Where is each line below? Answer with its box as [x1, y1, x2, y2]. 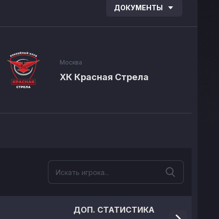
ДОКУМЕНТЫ [114, 3, 163, 12]
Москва [60, 59, 82, 66]
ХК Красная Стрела [60, 72, 149, 82]
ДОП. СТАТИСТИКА [73, 205, 154, 215]
